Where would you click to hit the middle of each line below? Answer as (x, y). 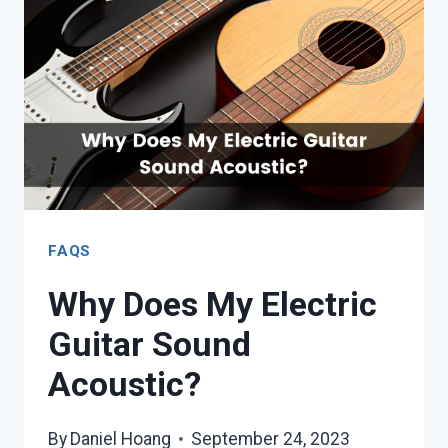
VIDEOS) (187, 138)
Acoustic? (124, 384)
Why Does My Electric (212, 304)
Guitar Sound (149, 344)
